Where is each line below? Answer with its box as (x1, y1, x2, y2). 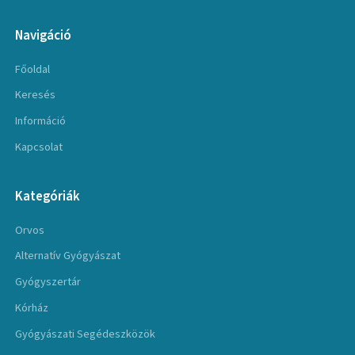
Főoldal (15, 60, 51, 78)
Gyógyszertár (15, 273, 82, 291)
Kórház (15, 300, 49, 317)
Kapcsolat (15, 138, 63, 155)
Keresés (15, 86, 56, 104)
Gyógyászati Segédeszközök (15, 325, 156, 342)
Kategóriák (15, 187, 81, 207)
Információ (15, 113, 67, 130)
